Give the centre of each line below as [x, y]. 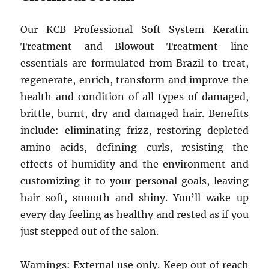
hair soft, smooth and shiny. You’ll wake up [134, 198]
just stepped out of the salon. [90, 231]
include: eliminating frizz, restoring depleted [134, 130]
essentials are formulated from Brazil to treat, [134, 63]
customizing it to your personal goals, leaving [134, 181]
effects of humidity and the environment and [134, 164]
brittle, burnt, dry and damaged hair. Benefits [134, 113]
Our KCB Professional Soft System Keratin [134, 29]
